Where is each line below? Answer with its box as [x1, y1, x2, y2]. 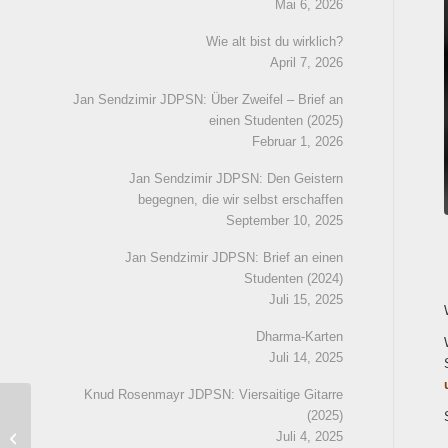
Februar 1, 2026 [251, 134, 343, 149]
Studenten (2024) [243, 271, 343, 286]
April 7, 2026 [269, 55, 343, 70]
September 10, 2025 [225, 213, 343, 228]
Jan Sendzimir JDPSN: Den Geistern [128, 171, 343, 186]
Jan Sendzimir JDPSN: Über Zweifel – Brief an [72, 92, 343, 107]
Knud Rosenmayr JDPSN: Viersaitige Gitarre [83, 387, 343, 402]
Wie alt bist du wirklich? [205, 34, 343, 49]
